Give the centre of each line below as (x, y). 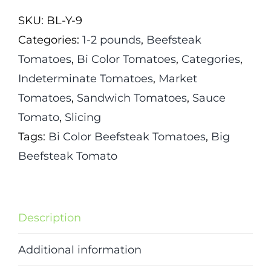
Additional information (80, 250)
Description (50, 218)
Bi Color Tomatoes (126, 60)
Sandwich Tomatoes (132, 98)
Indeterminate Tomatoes (86, 79)
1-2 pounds (112, 40)
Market (178, 79)
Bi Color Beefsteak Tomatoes (127, 137)
